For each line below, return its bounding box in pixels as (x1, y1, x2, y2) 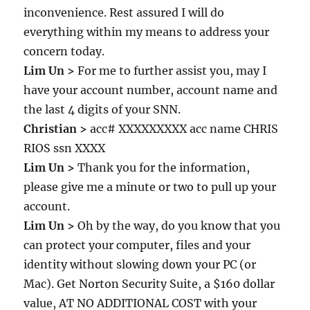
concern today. (24, 44, 105, 58)
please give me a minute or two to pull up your (24, 180, 277, 194)
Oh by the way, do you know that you (75, 219, 281, 232)
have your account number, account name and (24, 83, 278, 97)
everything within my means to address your (24, 25, 270, 39)
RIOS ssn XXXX (24, 141, 106, 155)
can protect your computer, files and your (24, 238, 251, 252)
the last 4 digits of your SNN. (24, 102, 181, 116)
